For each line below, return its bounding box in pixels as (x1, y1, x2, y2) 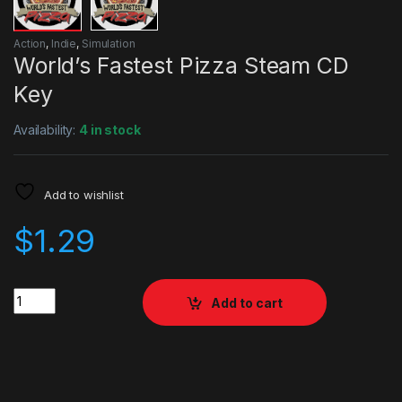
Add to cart (211, 294, 284, 310)
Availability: (13, 122, 80, 138)
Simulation (81, 37, 135, 51)
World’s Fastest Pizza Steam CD (13, 52, 349, 80)
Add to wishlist (43, 188, 124, 203)
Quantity (13, 286, 67, 302)
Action (13, 37, 47, 51)
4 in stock (79, 122, 141, 138)
